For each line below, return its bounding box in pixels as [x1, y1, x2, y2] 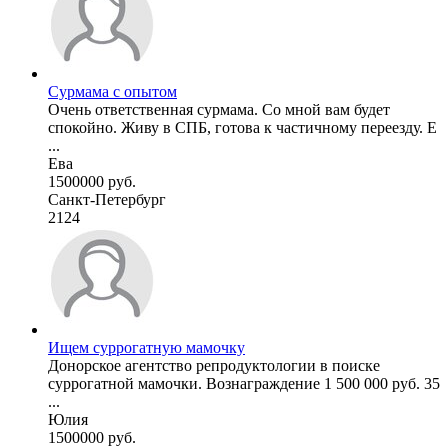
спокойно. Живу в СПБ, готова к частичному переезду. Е [48, 118, 437, 136]
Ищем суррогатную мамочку [48, 338, 245, 356]
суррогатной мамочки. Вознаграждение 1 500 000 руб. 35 [48, 374, 440, 392]
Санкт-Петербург [48, 190, 166, 208]
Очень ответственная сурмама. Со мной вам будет [48, 100, 390, 118]
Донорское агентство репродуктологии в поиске [48, 356, 380, 374]
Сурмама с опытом [48, 82, 177, 100]
